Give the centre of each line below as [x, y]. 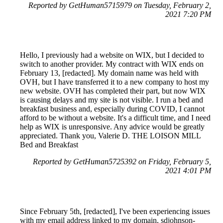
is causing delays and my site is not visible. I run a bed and [111, 100]
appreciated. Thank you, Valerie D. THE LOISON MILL [110, 136]
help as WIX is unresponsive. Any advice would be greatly [112, 127]
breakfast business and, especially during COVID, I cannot [112, 109]
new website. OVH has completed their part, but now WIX [113, 91]
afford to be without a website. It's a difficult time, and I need [115, 118]
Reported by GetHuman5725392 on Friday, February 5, [122, 162]
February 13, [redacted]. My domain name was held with [109, 73]
